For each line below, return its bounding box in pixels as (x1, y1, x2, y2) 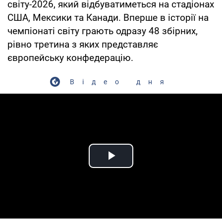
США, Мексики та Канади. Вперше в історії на (7, 11, 209, 23)
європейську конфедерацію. (7, 52, 133, 63)
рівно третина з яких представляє (7, 38, 158, 50)
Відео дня (70, 77, 172, 86)
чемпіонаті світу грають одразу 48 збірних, (7, 25, 198, 37)
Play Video (111, 159, 182, 175)
